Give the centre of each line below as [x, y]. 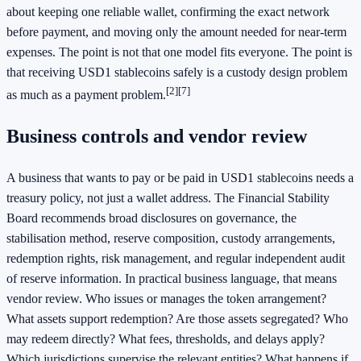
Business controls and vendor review [157, 136]
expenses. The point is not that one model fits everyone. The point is [179, 52]
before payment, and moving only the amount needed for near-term [176, 31]
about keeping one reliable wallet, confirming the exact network [168, 11]
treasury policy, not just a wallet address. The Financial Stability [168, 197]
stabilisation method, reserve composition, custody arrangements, [171, 238]
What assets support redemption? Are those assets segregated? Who [177, 318]
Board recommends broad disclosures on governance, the [151, 218]
